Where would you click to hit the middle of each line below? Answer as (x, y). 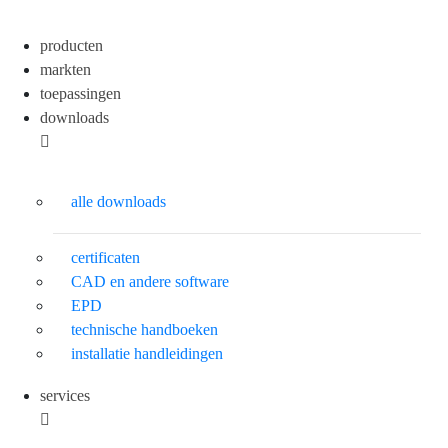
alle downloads (118, 201)
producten (71, 45)
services (65, 395)
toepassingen (80, 93)
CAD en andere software (150, 281)
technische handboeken (144, 329)
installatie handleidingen (147, 353)
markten (65, 69)
